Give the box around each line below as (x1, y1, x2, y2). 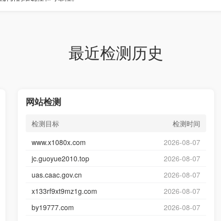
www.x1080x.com (31, 137, 86, 147)
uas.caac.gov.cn (31, 170, 82, 180)
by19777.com (31, 202, 74, 212)
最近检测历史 (69, 40, 163, 63)
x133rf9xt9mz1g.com (31, 186, 97, 196)
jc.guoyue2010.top (31, 153, 89, 163)
